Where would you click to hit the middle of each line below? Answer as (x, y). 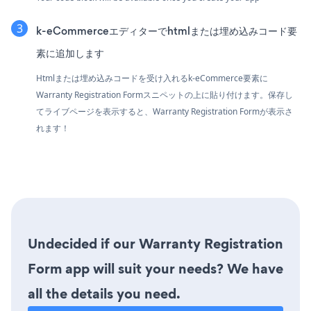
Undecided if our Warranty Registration (155, 243)
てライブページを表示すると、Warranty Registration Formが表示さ (165, 111)
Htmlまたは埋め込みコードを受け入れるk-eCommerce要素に (152, 78)
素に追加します (70, 53)
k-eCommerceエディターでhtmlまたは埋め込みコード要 (167, 31)
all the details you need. (104, 293)
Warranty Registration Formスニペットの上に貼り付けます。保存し (165, 94)
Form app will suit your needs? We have (155, 268)
